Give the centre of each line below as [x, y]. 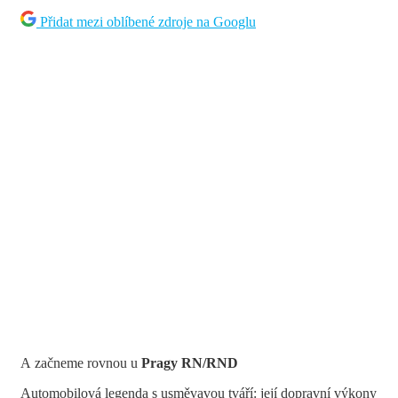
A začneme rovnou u [81, 363]
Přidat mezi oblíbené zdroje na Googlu [148, 22]
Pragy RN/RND [190, 363]
